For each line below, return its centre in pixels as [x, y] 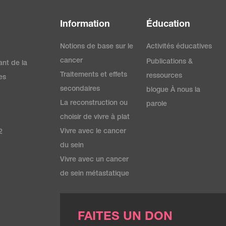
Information [85, 24]
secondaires [80, 89]
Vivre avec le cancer [93, 131]
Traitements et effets [94, 75]
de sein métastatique [95, 174]
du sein [72, 146]
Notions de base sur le [97, 47]
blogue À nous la [174, 90]
